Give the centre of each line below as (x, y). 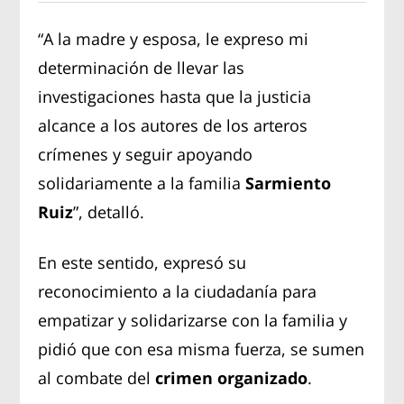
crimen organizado (232, 377)
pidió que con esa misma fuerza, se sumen (202, 349)
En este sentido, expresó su (142, 262)
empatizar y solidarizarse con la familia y (193, 320)
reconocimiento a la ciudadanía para (178, 291)
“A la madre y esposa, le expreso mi (174, 38)
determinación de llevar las (142, 67)
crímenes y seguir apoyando (146, 154)
